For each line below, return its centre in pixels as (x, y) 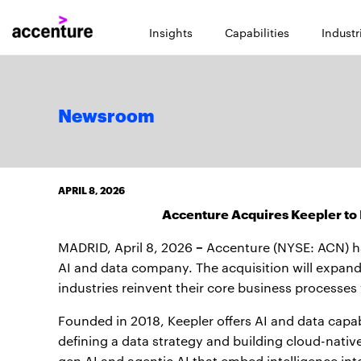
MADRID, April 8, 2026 (127, 247)
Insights (171, 32)
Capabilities (257, 32)
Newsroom (106, 117)
